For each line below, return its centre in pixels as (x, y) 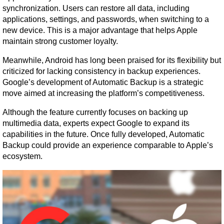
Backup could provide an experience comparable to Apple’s (108, 145)
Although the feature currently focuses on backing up (95, 112)
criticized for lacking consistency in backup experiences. (101, 71)
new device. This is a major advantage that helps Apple (100, 30)
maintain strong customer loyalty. (60, 41)
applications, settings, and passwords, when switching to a (106, 19)
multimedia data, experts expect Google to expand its (96, 123)
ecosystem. (22, 156)
